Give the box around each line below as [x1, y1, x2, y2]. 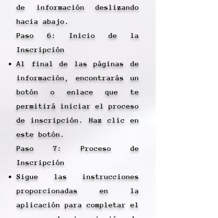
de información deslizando [17, 3, 139, 11]
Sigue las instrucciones [17, 172, 139, 181]
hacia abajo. [17, 17, 69, 25]
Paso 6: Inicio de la [17, 31, 139, 39]
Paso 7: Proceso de [17, 144, 139, 152]
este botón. [17, 130, 65, 138]
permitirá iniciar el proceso [17, 102, 139, 110]
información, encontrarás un [17, 73, 139, 82]
